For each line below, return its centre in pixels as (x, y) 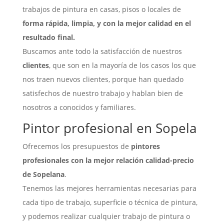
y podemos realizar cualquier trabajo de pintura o (106, 216)
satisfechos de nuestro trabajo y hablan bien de (102, 93)
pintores (144, 146)
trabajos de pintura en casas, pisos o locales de (101, 9)
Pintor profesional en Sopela (109, 128)
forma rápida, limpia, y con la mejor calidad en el (106, 23)
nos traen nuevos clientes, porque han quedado (103, 79)
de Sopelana (43, 174)
